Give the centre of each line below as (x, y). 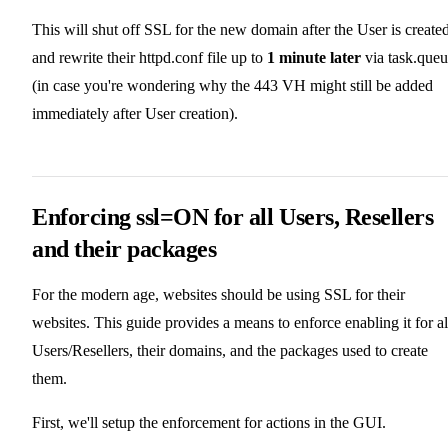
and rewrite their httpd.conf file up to (149, 57)
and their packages (124, 248)
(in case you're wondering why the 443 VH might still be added (232, 85)
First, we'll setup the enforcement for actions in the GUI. (209, 422)
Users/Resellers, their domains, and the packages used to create (230, 350)
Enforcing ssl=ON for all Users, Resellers (233, 216)
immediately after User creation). (135, 113)
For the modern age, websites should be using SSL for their (218, 294)
